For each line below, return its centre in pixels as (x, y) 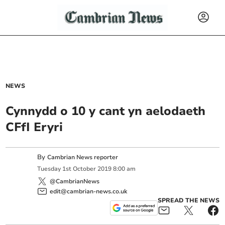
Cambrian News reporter (83, 157)
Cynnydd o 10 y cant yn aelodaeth (106, 111)
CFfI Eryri (34, 127)
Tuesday (49, 169)
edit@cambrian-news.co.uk (89, 191)
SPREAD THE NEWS (188, 200)
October (85, 169)
